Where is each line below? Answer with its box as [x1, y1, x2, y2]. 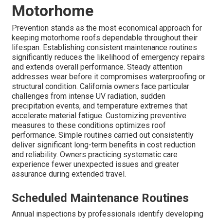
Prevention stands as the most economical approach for [12, 23, 202, 33]
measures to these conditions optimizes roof [12, 120, 166, 130]
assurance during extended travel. [12, 169, 126, 179]
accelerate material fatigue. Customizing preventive [12, 110, 186, 120]
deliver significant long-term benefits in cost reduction [12, 140, 196, 149]
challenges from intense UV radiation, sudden [12, 91, 165, 101]
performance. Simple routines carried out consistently [12, 130, 194, 140]
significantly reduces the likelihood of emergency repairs [12, 52, 205, 62]
